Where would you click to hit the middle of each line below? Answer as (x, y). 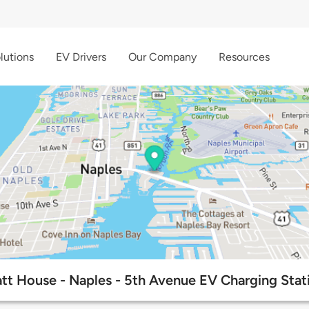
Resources (244, 57)
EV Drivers (81, 57)
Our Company (162, 57)
